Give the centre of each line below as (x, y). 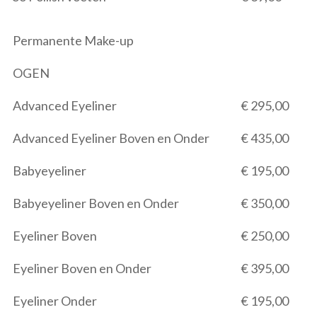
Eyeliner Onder (55, 301)
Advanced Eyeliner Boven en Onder (111, 138)
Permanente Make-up (73, 40)
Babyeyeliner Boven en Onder (96, 203)
